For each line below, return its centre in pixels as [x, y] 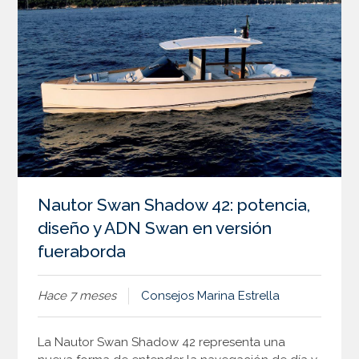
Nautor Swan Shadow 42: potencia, [174, 205]
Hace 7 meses [77, 296]
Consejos [168, 296]
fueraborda [82, 252]
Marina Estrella [239, 296]
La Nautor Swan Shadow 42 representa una [162, 343]
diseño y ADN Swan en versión [155, 228]
